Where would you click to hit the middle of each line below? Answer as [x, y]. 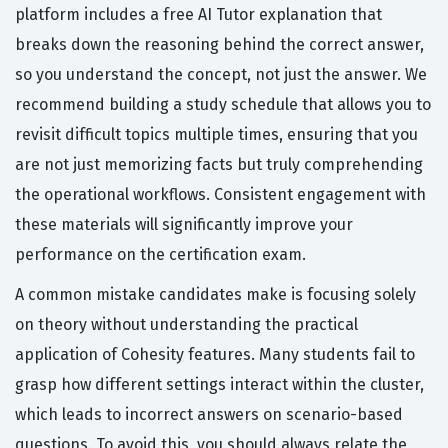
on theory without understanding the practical [186, 325]
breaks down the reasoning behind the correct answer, [219, 45]
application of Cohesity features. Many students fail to [215, 355]
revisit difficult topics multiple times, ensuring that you [216, 135]
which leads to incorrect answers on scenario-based [209, 415]
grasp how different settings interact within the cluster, [219, 385]
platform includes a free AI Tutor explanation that [198, 15]
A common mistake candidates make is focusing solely [215, 295]
